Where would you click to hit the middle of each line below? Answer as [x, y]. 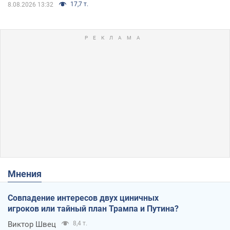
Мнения [29, 174]
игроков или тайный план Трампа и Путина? [93, 208]
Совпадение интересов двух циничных [83, 198]
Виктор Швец [32, 224]
